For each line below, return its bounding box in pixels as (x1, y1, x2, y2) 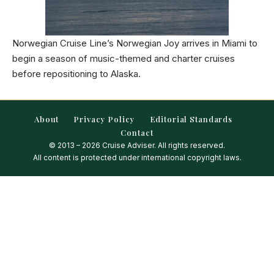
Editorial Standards (149, 114, 232, 124)
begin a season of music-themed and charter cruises (12, 53, 235, 64)
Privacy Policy (73, 114, 135, 124)
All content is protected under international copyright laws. (32, 153, 242, 162)
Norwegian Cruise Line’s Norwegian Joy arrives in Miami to (12, 37, 257, 49)
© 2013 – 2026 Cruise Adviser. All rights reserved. (49, 141, 225, 150)
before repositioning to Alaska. (12, 68, 141, 80)
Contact (120, 127, 154, 138)
